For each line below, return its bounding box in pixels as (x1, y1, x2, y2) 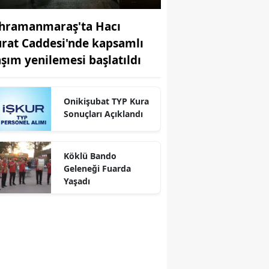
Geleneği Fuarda (63, 163, 131, 174)
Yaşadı (63, 175, 90, 187)
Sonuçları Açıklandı (63, 107, 143, 119)
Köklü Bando (63, 150, 116, 162)
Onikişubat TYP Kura (63, 95, 149, 107)
